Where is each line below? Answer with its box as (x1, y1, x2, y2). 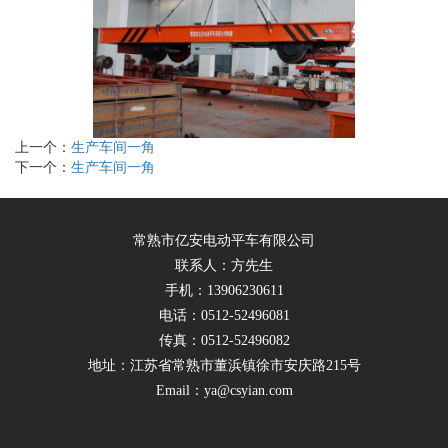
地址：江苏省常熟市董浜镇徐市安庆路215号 (87, 357, 361, 373)
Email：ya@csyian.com (155, 382, 293, 398)
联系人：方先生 (175, 257, 273, 273)
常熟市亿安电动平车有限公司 (133, 232, 315, 248)
